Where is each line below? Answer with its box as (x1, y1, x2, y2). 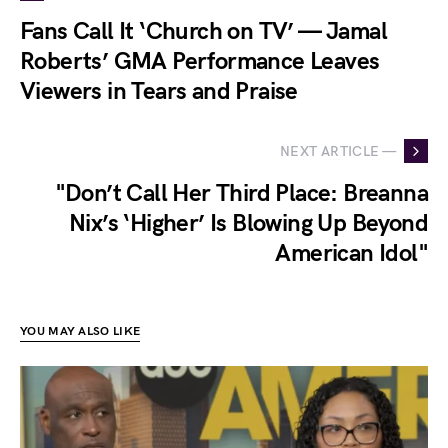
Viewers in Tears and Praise (20, 77, 298, 107)
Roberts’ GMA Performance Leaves (20, 47, 380, 77)
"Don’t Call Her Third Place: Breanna (54, 179, 428, 209)
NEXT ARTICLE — (280, 142, 396, 160)
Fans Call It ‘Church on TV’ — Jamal (20, 17, 387, 47)
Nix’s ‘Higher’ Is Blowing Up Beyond (69, 209, 428, 239)
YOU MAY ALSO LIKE (20, 324, 141, 340)
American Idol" (275, 239, 428, 269)
